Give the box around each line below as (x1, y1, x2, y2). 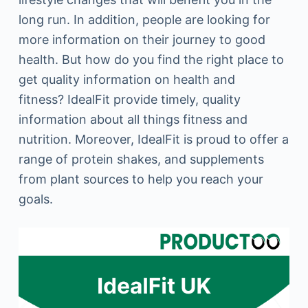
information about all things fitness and (18, 112, 247, 126)
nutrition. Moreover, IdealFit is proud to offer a (18, 132, 289, 146)
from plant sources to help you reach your (18, 172, 263, 186)
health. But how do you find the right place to (18, 52, 284, 67)
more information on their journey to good (18, 32, 265, 47)
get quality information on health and (18, 72, 235, 87)
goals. (18, 192, 53, 206)
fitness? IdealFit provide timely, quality (18, 92, 241, 107)
